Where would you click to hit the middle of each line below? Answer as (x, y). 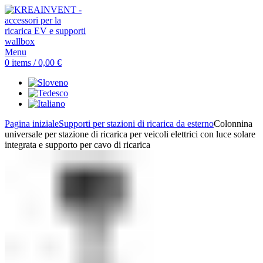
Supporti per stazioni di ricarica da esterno (136, 124)
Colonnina (233, 124)
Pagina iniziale (32, 124)
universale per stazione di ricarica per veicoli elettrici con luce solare (130, 134)
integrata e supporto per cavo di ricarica (77, 145)
